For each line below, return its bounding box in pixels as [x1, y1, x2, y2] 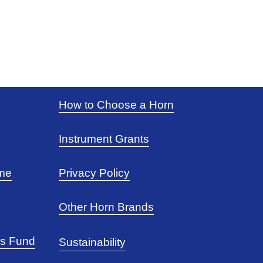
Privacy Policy [59, 167, 130, 180]
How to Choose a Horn [59, 99, 174, 112]
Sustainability [59, 236, 126, 249]
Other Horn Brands [59, 201, 154, 214]
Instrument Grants [59, 133, 150, 146]
